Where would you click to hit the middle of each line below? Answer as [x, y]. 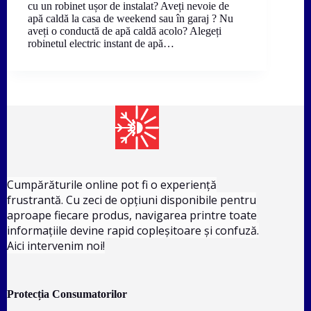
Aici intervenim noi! [56, 246]
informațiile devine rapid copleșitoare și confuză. [133, 231]
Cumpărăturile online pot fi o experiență [112, 185]
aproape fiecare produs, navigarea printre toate [132, 216]
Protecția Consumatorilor [67, 294]
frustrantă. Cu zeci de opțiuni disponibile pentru [132, 200]
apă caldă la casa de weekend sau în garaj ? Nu [131, 18]
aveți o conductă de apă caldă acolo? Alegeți [125, 31]
